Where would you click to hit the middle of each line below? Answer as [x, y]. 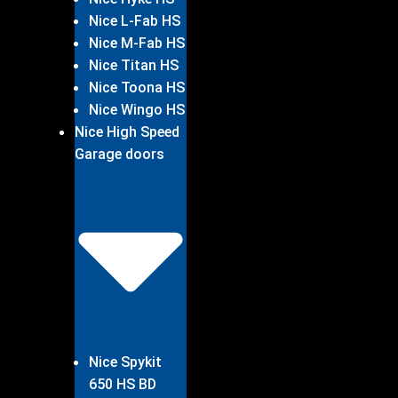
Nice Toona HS [137, 87]
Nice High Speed [127, 131]
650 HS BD [123, 384]
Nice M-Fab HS [137, 43]
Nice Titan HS [134, 65]
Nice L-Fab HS [135, 20]
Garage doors [119, 154]
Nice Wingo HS [137, 109]
